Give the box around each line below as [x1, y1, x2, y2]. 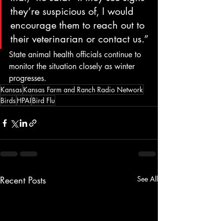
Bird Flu [32, 96, 55, 106]
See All [137, 174, 158, 184]
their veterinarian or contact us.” [10, 33, 148, 46]
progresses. [9, 73, 46, 84]
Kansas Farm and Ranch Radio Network [23, 85, 143, 95]
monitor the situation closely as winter [9, 61, 137, 72]
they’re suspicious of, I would [10, 5, 137, 18]
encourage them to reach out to [10, 19, 147, 32]
